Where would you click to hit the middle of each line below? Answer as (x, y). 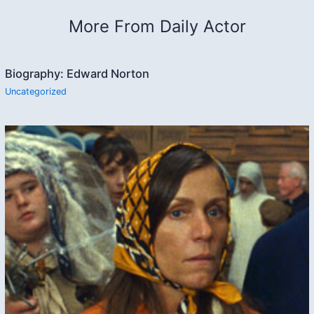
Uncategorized (36, 92)
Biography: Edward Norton (77, 73)
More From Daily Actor (157, 26)
